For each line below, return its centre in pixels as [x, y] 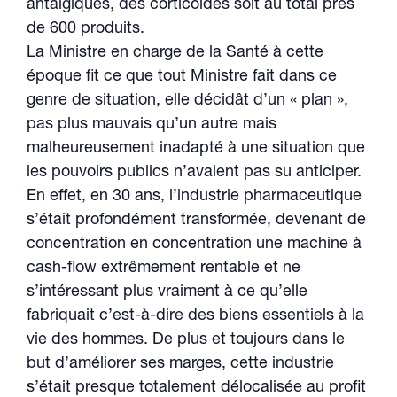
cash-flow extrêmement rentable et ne [163, 269]
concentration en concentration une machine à [194, 245]
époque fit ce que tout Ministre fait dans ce [182, 77]
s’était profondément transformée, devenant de [196, 221]
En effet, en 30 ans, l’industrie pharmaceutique [194, 197]
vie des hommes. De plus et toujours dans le [186, 340]
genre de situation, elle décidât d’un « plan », [187, 101]
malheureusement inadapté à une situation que [196, 149]
